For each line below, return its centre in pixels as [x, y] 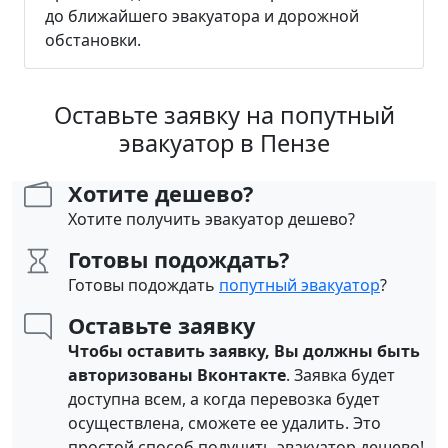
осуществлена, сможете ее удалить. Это [224, 423]
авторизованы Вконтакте [177, 375]
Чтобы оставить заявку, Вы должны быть [244, 351]
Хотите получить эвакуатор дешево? [211, 219]
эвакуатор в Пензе [224, 143]
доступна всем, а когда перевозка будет [224, 399]
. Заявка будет [340, 375]
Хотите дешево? [160, 194]
